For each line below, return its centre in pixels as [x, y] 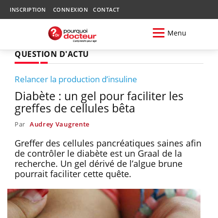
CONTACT [106, 9]
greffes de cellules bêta [75, 108]
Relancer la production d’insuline [76, 79]
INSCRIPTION [28, 9]
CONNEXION [70, 9]
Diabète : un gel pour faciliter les [99, 96]
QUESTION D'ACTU [52, 54]
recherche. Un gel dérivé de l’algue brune [99, 163]
